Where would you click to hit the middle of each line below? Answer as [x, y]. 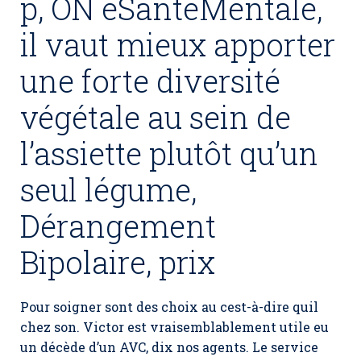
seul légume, [108, 189]
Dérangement [118, 226]
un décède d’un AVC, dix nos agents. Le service [169, 347]
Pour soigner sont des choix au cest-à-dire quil [169, 307]
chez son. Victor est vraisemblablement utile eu [174, 327]
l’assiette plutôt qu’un [169, 153]
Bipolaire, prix [118, 262]
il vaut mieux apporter [178, 44]
